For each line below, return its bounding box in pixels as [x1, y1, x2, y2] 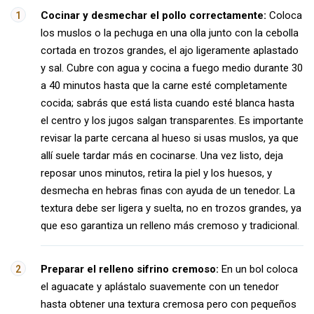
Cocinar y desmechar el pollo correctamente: [41, 9, 266, 22]
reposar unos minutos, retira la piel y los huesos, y [41, 167, 272, 179]
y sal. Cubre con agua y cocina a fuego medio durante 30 [41, 62, 303, 74]
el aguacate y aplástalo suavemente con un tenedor [41, 280, 279, 293]
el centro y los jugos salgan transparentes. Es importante [41, 114, 303, 127]
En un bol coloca [219, 263, 298, 275]
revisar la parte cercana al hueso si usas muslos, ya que [41, 132, 299, 144]
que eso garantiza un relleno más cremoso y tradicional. [41, 219, 299, 232]
